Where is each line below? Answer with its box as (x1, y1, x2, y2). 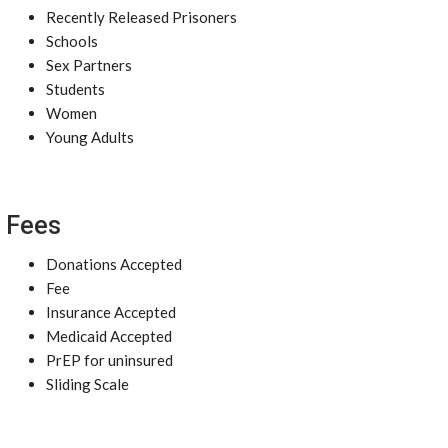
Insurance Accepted (46, 303, 176, 321)
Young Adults (46, 128, 134, 146)
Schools (46, 32, 98, 50)
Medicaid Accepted (46, 327, 172, 345)
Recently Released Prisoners (46, 8, 237, 26)
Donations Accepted (46, 255, 182, 273)
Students (46, 80, 105, 98)
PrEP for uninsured (46, 351, 173, 369)
